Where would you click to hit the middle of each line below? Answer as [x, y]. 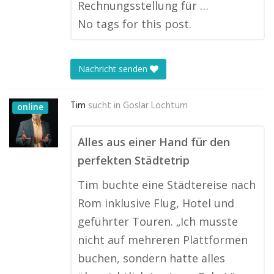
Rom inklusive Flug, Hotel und [156, 203]
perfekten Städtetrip [134, 160]
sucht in [104, 106]
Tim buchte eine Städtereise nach [167, 185]
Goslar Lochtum [155, 106]
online [31, 107]
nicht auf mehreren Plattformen [163, 240]
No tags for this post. [135, 24]
